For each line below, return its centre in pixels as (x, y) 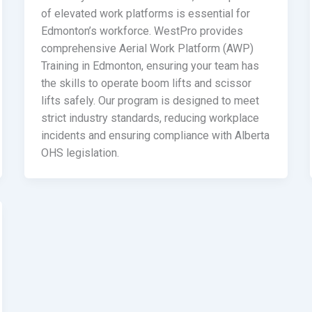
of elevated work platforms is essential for (145, 13)
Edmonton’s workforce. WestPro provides (142, 31)
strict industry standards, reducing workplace (150, 118)
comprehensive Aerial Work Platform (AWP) (147, 48)
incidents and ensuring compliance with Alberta (155, 135)
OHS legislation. (80, 153)
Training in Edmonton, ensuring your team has (150, 65)
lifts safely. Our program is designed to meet (150, 100)
